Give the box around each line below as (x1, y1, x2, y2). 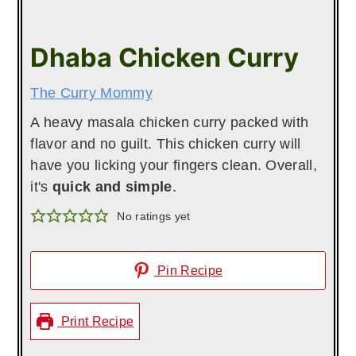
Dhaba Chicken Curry (30, 41, 300, 73)
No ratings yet (117, 209, 191, 222)
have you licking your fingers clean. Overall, (30, 157, 317, 173)
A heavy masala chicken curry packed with (30, 114, 309, 130)
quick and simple (52, 178, 172, 195)
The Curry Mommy (30, 84, 153, 101)
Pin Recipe (153, 262, 223, 277)
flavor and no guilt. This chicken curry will (30, 135, 301, 152)
